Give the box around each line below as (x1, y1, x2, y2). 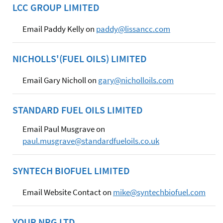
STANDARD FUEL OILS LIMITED (12, 103, 143, 116)
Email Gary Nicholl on (22, 74, 98, 86)
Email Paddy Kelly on (22, 23, 96, 34)
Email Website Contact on (22, 186, 113, 198)
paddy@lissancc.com (96, 23, 170, 34)
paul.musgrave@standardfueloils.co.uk (22, 135, 159, 146)
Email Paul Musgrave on (22, 123, 105, 134)
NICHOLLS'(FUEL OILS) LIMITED (12, 52, 147, 65)
